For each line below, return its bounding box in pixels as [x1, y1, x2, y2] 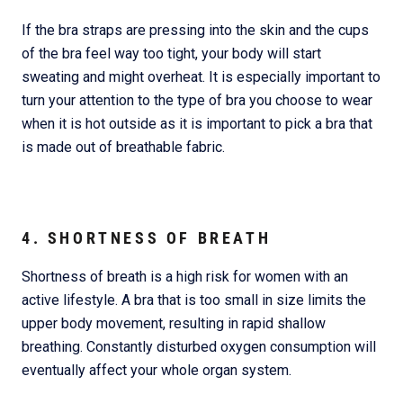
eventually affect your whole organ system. [22, 362, 295, 380]
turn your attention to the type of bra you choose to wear [22, 92, 372, 110]
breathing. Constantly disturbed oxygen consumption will [22, 338, 376, 356]
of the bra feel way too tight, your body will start [22, 45, 321, 63]
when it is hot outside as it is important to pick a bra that [22, 115, 372, 133]
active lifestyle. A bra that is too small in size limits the [22, 291, 366, 309]
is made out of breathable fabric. [22, 139, 225, 157]
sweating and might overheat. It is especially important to [22, 68, 381, 86]
